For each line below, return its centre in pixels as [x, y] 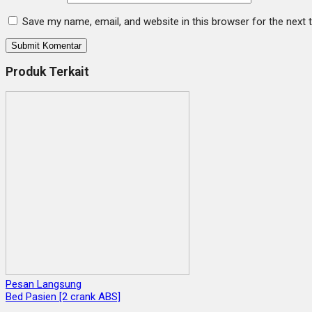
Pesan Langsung [44, 284]
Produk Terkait [47, 72]
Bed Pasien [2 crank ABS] [63, 296]
